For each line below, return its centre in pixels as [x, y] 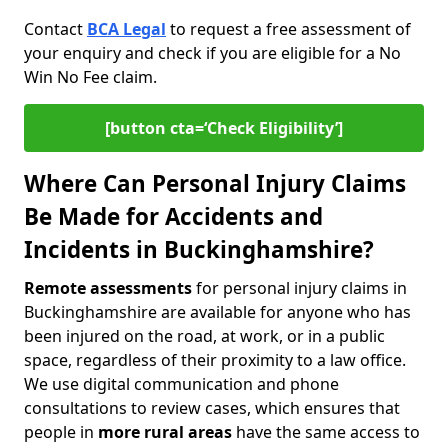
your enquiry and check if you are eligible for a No [212, 53]
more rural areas [165, 432]
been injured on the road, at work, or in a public [204, 336]
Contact [55, 29]
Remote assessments [108, 288]
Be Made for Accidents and [173, 216]
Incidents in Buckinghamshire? [199, 249]
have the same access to [326, 432]
